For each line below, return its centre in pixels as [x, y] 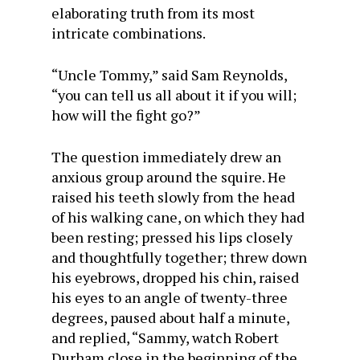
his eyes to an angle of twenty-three [170, 297]
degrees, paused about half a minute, [170, 317]
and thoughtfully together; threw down [179, 257]
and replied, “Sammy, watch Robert [165, 337]
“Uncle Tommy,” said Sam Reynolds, [169, 75]
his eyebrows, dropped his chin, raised [175, 277]
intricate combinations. [129, 33]
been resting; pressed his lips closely [172, 237]
